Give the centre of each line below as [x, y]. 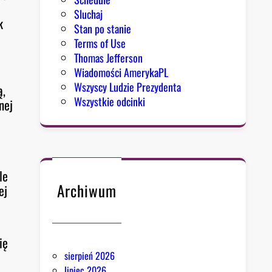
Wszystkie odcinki [110, 102]
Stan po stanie [103, 29]
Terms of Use [100, 43]
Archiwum [87, 190]
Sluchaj [89, 14]
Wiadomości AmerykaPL [121, 73]
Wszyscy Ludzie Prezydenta [128, 87]
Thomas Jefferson [109, 58]
